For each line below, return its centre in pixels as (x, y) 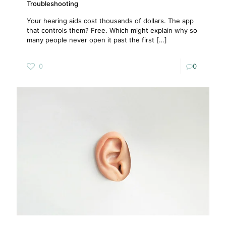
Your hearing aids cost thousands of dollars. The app (110, 21)
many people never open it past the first (91, 40)
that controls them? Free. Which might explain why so (112, 30)
